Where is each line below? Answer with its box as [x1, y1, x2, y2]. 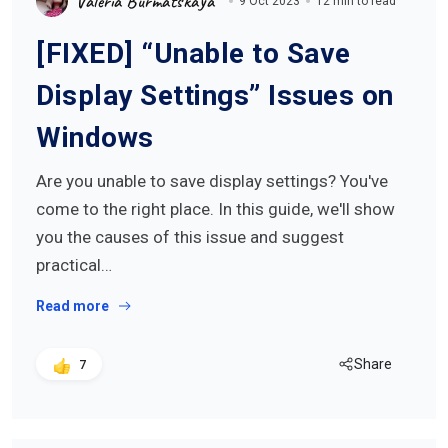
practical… [36, 255, 112, 275]
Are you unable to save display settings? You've [36, 171, 388, 191]
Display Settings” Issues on [36, 79, 394, 112]
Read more [36, 298, 109, 314]
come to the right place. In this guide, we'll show [36, 199, 395, 219]
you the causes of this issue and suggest [36, 227, 344, 247]
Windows [36, 121, 154, 154]
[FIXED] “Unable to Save [36, 37, 351, 70]
